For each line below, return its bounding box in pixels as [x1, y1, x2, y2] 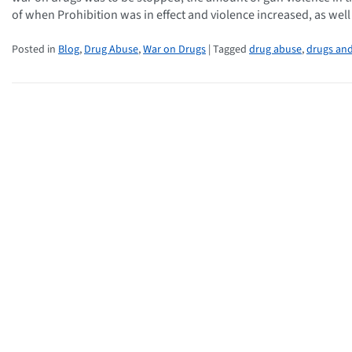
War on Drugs [143, 41, 206, 57]
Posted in [12, 41, 58, 57]
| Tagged [206, 41, 249, 57]
